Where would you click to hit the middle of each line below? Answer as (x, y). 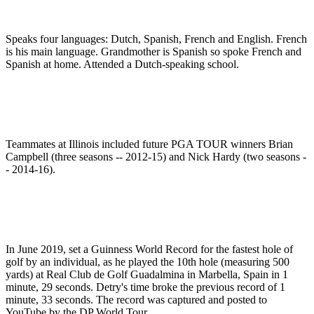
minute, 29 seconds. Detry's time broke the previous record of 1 (145, 287)
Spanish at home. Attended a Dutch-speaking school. (122, 64)
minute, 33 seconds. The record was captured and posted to (136, 300)
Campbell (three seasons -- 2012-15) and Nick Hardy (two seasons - (156, 157)
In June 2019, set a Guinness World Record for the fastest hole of (149, 250)
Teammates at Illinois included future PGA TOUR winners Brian (149, 144)
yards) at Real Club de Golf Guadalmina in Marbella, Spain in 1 (147, 275)
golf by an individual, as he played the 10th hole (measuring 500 (148, 262)
